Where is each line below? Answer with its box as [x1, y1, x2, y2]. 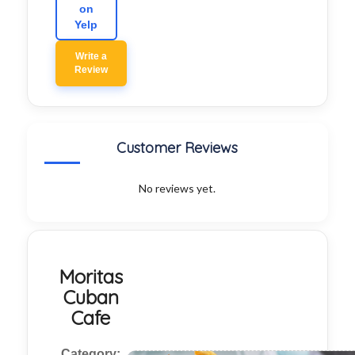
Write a [74, 51, 107, 63]
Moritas [59, 265, 124, 289]
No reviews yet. [139, 181, 216, 196]
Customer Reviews [116, 139, 239, 158]
